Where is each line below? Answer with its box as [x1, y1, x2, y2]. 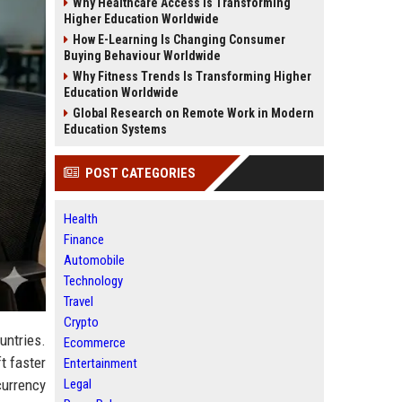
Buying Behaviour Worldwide [64, 48, 221, 63]
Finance [64, 232, 104, 248]
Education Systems [64, 122, 167, 136]
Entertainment [64, 355, 137, 371]
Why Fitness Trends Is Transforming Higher [73, 69, 311, 83]
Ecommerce [64, 335, 126, 351]
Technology [64, 273, 123, 289]
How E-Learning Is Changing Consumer [73, 32, 285, 47]
